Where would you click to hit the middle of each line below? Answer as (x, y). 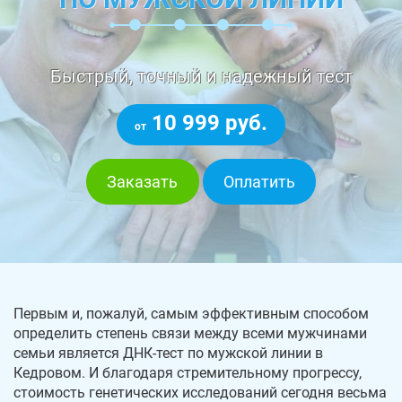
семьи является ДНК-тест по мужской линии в (168, 354)
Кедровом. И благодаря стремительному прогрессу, (188, 373)
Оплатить (259, 181)
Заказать (143, 181)
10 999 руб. (207, 123)
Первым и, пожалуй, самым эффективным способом (191, 314)
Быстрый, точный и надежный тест (201, 77)
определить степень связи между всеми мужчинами (190, 334)
